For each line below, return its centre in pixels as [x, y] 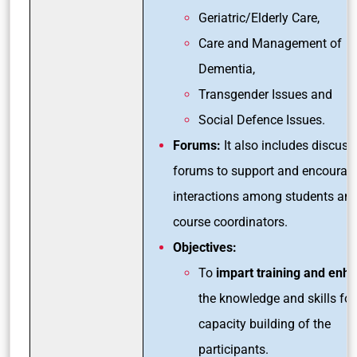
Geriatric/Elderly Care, [261, 18]
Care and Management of [270, 43]
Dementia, [228, 69]
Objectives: [205, 247]
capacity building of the [265, 324]
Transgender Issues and [267, 94]
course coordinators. [230, 222]
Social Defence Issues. [262, 120]
